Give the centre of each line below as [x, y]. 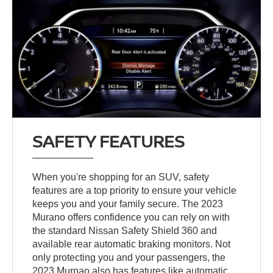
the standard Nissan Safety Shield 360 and [125, 231]
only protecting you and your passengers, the [129, 258]
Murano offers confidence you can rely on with [131, 218]
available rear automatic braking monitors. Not [132, 244]
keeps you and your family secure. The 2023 [128, 204]
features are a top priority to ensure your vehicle [135, 191]
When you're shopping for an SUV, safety [121, 177]
